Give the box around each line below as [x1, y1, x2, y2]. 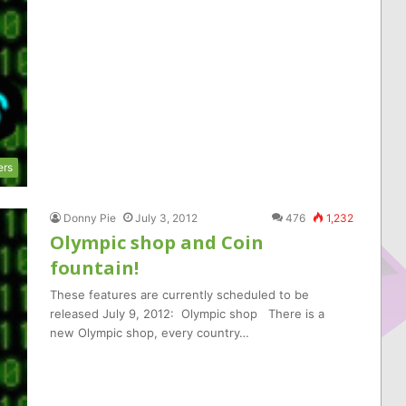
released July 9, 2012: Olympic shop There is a [50, 306, 324, 321]
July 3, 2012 [135, 211, 198, 225]
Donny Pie [63, 211, 116, 225]
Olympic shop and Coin [50, 230, 264, 255]
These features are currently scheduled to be [50, 287, 309, 302]
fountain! [50, 256, 139, 280]
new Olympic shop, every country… [50, 325, 249, 340]
